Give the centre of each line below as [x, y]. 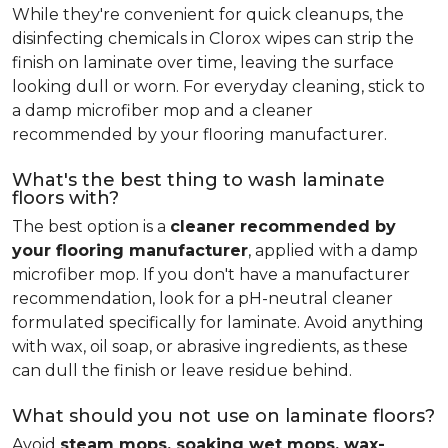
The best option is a [91, 226]
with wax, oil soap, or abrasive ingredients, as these [210, 346]
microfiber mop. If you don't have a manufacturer [211, 274]
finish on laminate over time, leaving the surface [203, 62]
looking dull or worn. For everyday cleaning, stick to [218, 86]
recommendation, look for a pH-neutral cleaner [202, 298]
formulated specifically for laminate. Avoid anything [218, 322]
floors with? [65, 198]
